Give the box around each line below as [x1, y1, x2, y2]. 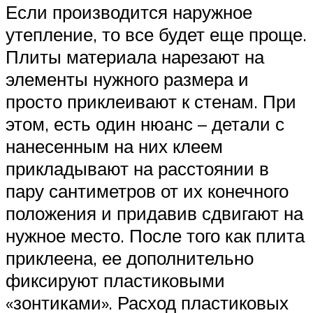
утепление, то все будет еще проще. [6, 22, 307, 45]
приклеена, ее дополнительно [6, 246, 254, 269]
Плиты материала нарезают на [6, 45, 264, 68]
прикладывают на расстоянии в [6, 156, 269, 180]
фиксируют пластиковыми [6, 268, 225, 291]
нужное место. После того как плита [6, 224, 305, 247]
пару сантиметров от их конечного [6, 179, 289, 202]
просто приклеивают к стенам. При [6, 89, 296, 112]
